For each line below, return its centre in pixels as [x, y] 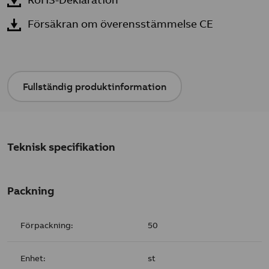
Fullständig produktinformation [95, 86]
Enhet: [33, 258]
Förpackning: [47, 225]
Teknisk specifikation [61, 147]
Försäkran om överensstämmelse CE [120, 24]
